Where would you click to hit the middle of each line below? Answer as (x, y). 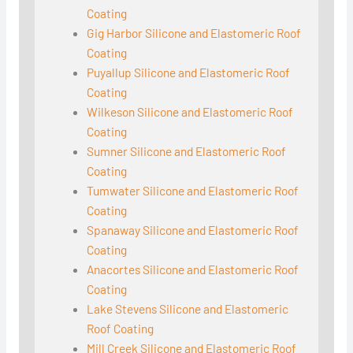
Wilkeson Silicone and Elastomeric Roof (190, 112)
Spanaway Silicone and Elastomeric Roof (193, 230)
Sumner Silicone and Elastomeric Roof (187, 151)
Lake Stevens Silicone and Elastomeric (188, 309)
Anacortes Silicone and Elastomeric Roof (193, 269)
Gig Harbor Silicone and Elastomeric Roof (194, 33)
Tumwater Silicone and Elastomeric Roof (193, 191)
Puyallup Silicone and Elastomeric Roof (189, 72)
